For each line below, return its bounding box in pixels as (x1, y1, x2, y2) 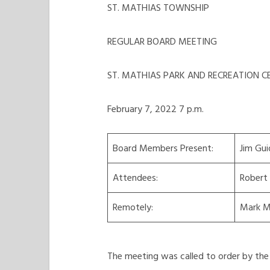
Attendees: (113, 170, 158, 186)
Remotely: (113, 199, 153, 215)
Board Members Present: (113, 140, 213, 156)
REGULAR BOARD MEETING (107, 34, 217, 49)
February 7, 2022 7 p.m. (107, 101, 204, 117)
